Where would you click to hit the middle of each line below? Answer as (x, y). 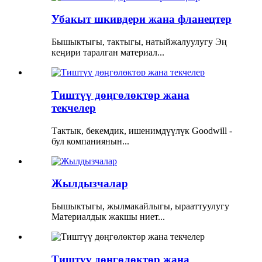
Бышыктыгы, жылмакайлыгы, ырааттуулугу (140, 206)
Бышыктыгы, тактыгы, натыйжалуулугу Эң (139, 42)
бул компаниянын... (90, 141)
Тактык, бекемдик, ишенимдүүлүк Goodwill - (142, 130)
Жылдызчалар (90, 184)
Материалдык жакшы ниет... (108, 217)
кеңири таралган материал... (108, 53)
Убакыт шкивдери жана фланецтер (142, 19)
